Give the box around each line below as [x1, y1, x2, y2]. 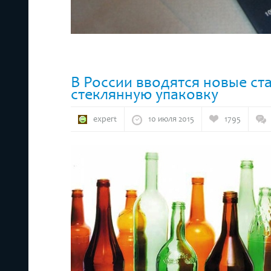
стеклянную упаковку [71, 85, 218, 103]
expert [93, 114, 117, 124]
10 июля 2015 [148, 114, 194, 124]
